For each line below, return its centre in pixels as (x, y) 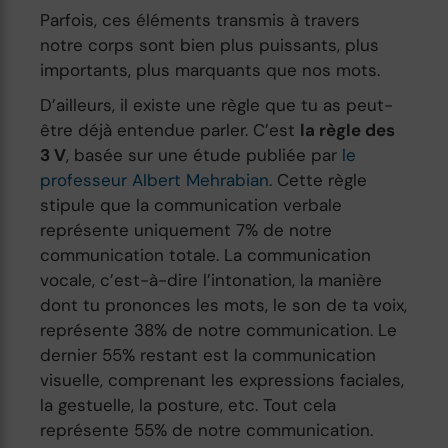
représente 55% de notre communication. (207, 429)
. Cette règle (318, 179)
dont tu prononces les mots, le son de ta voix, (224, 304)
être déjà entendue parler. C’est (170, 129)
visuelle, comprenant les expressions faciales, (222, 379)
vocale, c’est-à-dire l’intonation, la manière (211, 279)
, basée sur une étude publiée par (204, 154)
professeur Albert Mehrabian (155, 179)
